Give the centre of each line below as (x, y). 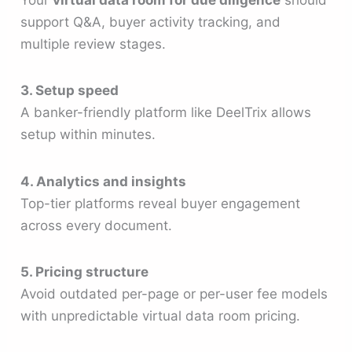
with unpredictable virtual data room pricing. (161, 315)
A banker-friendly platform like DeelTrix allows (166, 113)
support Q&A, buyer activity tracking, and (151, 22)
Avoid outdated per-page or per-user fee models (174, 293)
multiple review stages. (93, 44)
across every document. (97, 225)
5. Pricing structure (85, 271)
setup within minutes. (88, 135)
